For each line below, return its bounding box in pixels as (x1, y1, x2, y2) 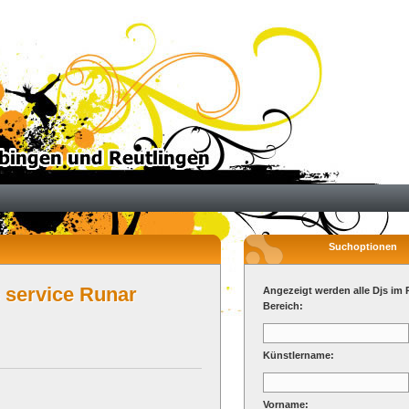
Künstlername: (263, 350, 334, 361)
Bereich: (263, 300, 303, 311)
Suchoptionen (328, 241, 397, 252)
